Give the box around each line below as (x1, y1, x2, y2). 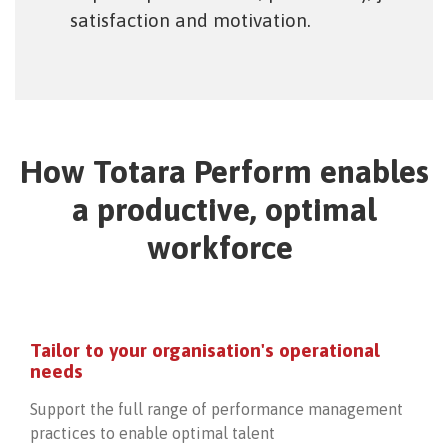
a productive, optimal (72, 191, 376, 229)
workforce (147, 229, 301, 267)
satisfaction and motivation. (70, 9, 311, 32)
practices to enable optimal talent (30, 424, 275, 443)
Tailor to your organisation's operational (30, 339, 380, 362)
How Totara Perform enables (19, 153, 429, 191)
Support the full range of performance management (30, 400, 403, 419)
